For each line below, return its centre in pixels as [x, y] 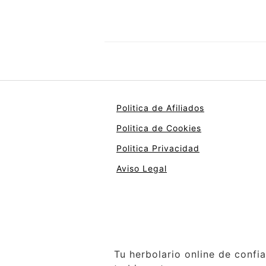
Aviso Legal [142, 168]
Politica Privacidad [158, 148]
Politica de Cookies [159, 128]
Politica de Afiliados [160, 107]
